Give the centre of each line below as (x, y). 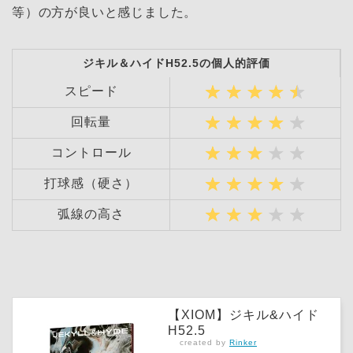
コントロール (91, 153)
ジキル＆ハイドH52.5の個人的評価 (176, 63)
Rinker (243, 343)
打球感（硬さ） (91, 184)
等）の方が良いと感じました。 (105, 13)
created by (204, 343)
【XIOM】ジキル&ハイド (243, 315)
